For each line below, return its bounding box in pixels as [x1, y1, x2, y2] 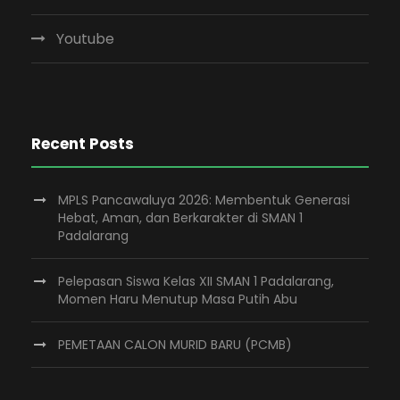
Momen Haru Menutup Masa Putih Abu [58, 290, 297, 308]
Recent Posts [31, 133, 134, 154]
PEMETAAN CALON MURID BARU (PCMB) [58, 336, 292, 354]
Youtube [56, 29, 114, 49]
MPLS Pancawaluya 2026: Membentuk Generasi [58, 191, 350, 209]
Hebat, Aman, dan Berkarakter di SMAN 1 [58, 209, 303, 227]
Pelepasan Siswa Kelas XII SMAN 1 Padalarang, [58, 272, 334, 290]
